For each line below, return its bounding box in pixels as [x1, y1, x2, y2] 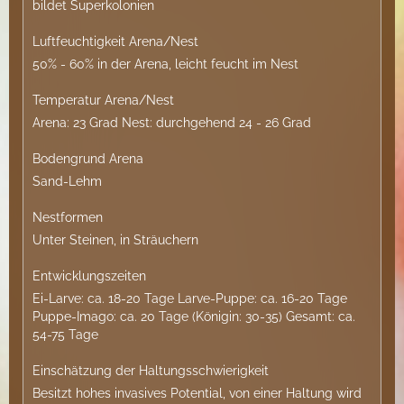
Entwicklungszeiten [32, 269, 146, 283]
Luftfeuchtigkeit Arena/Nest [32, 34, 198, 49]
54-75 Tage [32, 327, 98, 342]
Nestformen [32, 210, 103, 225]
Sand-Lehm [32, 174, 102, 188]
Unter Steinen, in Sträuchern [32, 233, 198, 247]
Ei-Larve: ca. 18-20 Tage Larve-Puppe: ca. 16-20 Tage [32, 291, 347, 306]
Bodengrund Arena [32, 151, 143, 166]
